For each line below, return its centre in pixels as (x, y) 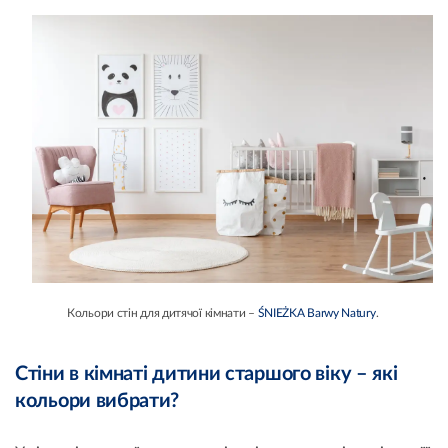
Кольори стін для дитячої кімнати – (162, 312)
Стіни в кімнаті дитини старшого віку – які (206, 373)
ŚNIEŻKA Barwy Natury (316, 312)
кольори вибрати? (97, 400)
